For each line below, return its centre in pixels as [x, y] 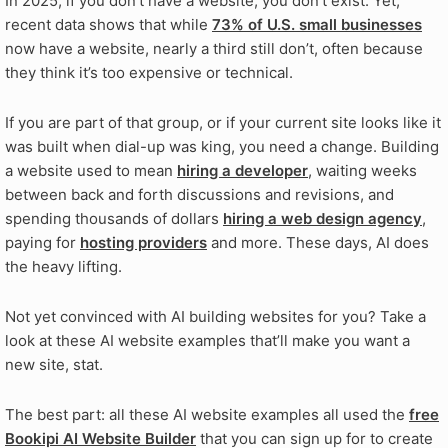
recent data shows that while [108, 24]
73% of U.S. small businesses [317, 24]
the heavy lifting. [63, 266]
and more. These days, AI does [318, 242]
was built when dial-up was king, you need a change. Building [222, 146]
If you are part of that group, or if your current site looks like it [223, 122]
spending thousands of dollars [114, 218]
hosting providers [143, 242]
